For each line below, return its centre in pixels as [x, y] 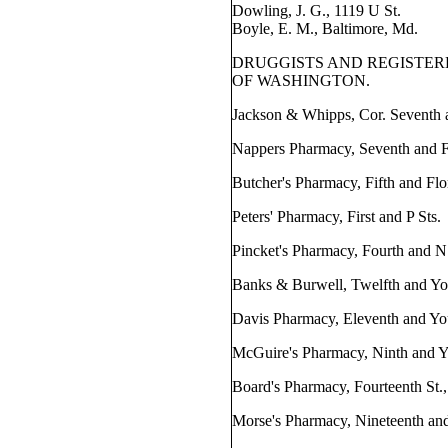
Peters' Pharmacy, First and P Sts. [337, 216]
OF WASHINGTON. [301, 80]
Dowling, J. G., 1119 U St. [317, 10]
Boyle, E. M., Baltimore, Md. [325, 28]
